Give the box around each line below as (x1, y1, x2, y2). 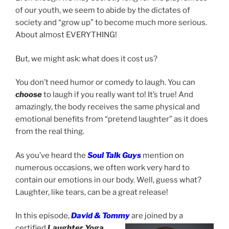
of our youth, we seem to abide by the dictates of (15, 6, 190, 15)
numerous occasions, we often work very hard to (15, 163, 190, 172)
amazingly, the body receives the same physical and (15, 102, 200, 112)
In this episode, (15, 211, 71, 221)
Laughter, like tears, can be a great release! (15, 187, 168, 197)
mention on (141, 150, 184, 160)
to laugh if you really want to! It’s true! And (42, 90, 193, 100)
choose (15, 90, 42, 100)
